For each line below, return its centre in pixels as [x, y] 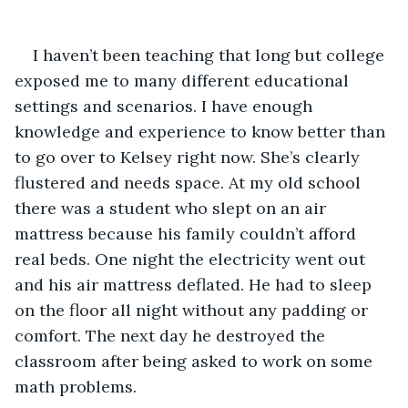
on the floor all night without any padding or [194, 310]
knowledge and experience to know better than [202, 131]
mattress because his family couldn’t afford [188, 233]
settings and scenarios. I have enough [166, 106]
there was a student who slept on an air [173, 208]
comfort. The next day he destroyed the [172, 335]
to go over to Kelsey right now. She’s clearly [189, 157]
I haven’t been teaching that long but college [211, 55]
